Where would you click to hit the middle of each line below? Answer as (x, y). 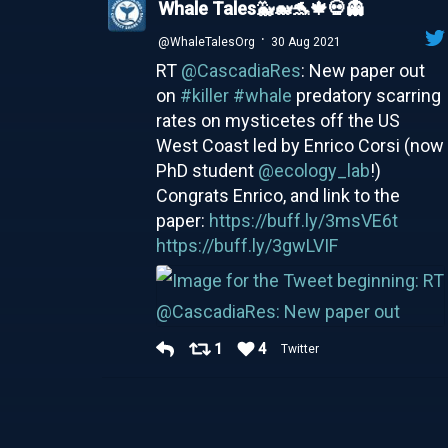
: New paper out (362, 70)
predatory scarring (366, 95)
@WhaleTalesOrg (206, 41)
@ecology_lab (313, 170)
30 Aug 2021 (305, 41)
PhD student (206, 170)
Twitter (301, 348)
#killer (204, 95)
